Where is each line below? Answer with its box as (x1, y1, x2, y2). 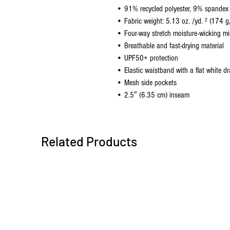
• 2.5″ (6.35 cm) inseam (117, 90, 189, 100)
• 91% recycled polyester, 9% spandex (117, 4, 228, 13)
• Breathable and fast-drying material (117, 41, 224, 50)
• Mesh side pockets (117, 78, 177, 87)
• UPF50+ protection (117, 53, 178, 63)
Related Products (41, 133, 137, 149)
